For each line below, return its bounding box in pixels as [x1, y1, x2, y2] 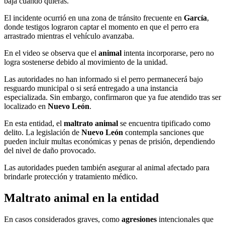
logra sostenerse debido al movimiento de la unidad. [4, 58, 168, 67]
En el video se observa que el [4, 49, 98, 58]
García [184, 14, 207, 23]
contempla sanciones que [123, 128, 204, 137]
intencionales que [159, 215, 213, 224]
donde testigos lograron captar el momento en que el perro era [4, 23, 199, 32]
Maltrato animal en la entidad [4, 191, 159, 205]
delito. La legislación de [4, 128, 81, 137]
